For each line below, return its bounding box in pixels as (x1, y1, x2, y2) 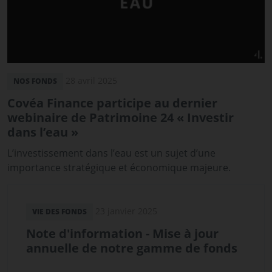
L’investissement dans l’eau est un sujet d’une (7, 146, 216, 160)
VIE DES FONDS (32, 206, 87, 217)
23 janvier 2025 (95, 205, 157, 217)
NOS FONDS (13, 75, 57, 86)
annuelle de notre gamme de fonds (26, 239, 237, 256)
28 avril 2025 (66, 74, 117, 86)
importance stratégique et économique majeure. (7, 160, 231, 174)
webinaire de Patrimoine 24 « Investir (7, 109, 234, 126)
